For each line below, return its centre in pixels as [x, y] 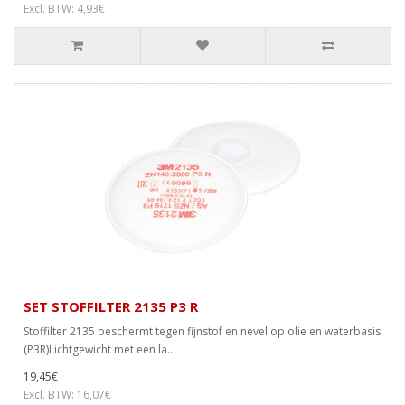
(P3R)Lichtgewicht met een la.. [98, 350]
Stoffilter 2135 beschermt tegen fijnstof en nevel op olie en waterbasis [202, 332]
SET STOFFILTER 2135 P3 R [111, 307]
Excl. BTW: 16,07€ [67, 395]
